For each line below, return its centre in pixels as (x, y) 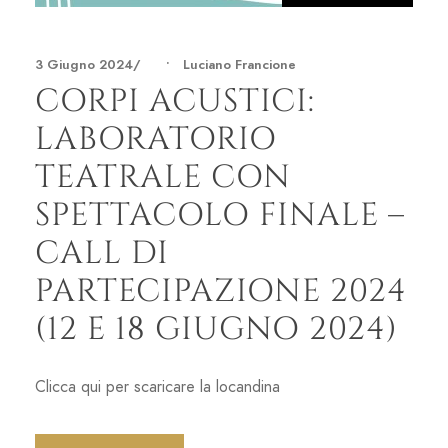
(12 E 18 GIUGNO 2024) (216, 329)
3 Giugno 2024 (84, 64)
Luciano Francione (239, 64)
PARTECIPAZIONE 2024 (221, 291)
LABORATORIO (156, 139)
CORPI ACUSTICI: (175, 101)
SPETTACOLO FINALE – (220, 215)
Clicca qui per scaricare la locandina (172, 386)
